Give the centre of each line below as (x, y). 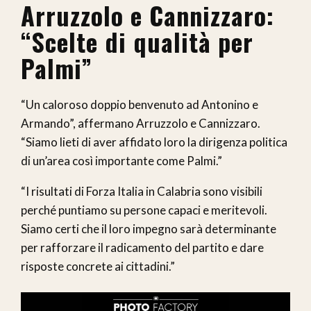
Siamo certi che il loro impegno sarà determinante (149, 228)
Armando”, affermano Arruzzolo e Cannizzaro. (141, 123)
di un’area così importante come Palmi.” (121, 160)
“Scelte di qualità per (137, 41)
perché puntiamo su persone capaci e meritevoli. (144, 210)
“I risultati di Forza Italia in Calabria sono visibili (142, 191)
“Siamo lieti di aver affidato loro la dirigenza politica (154, 142)
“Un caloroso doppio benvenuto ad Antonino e (140, 104)
